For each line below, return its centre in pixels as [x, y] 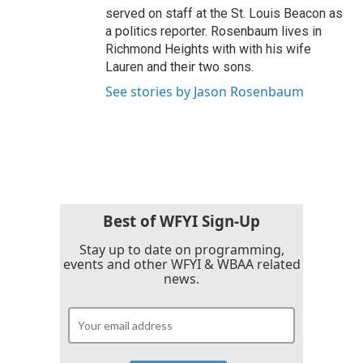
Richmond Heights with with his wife [208, 49]
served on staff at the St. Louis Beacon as [224, 14]
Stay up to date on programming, [181, 250]
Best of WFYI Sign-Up [181, 221]
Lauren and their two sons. [179, 67]
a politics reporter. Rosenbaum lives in [214, 32]
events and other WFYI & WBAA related [181, 265]
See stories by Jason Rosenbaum [205, 92]
